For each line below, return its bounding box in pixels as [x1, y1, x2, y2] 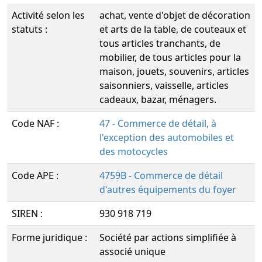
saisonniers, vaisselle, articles [99, 79, 229, 92]
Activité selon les [12, 9, 85, 22]
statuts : [12, 23, 47, 36]
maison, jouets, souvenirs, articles [99, 65, 249, 78]
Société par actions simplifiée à [99, 231, 236, 244]
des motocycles [99, 145, 168, 158]
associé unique [99, 245, 166, 258]
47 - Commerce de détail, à [99, 117, 216, 130]
